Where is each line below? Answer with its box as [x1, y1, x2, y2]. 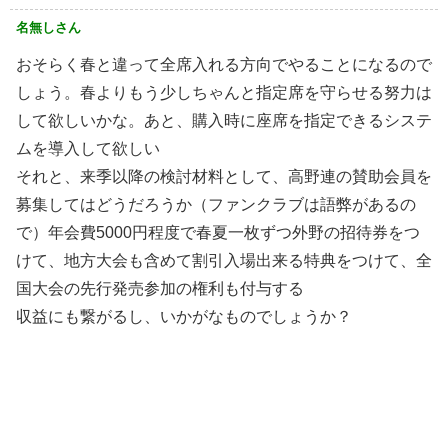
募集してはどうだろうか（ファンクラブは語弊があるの [16, 195, 416, 213]
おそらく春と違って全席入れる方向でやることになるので [16, 55, 432, 73]
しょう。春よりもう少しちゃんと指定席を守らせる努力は [16, 83, 432, 101]
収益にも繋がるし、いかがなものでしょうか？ [16, 307, 352, 325]
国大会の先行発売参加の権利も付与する [16, 279, 304, 297]
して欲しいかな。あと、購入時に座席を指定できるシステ [16, 111, 432, 129]
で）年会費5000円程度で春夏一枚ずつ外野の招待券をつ [16, 223, 420, 241]
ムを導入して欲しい [16, 139, 160, 157]
